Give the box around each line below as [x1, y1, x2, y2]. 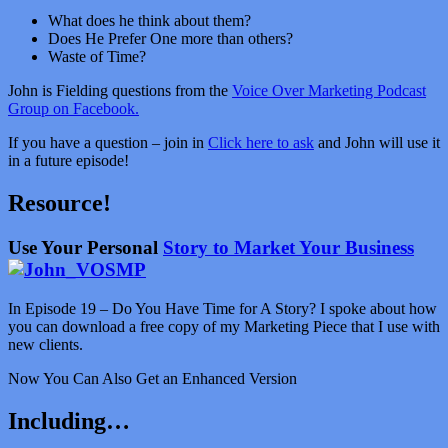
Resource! [8, 189, 111, 216]
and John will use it [314, 134, 440, 152]
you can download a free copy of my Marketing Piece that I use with [8, 317, 440, 335]
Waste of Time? [48, 48, 146, 66]
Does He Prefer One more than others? [48, 30, 293, 48]
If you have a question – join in [8, 134, 208, 152]
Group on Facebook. [8, 100, 139, 118]
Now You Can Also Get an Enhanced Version [8, 369, 297, 387]
